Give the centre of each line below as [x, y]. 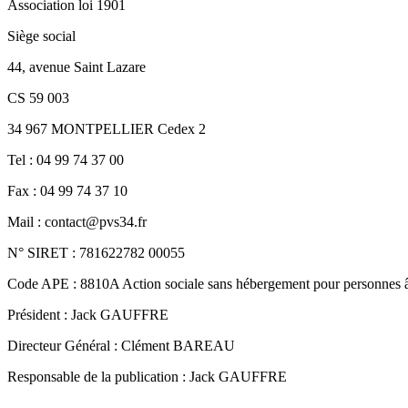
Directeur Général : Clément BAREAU [121, 346]
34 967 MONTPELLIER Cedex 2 [107, 129]
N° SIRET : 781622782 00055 [96, 253]
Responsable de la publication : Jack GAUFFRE [147, 377]
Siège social [41, 36]
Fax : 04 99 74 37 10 [67, 191]
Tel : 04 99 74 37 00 [66, 160]
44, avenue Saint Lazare [76, 67]
